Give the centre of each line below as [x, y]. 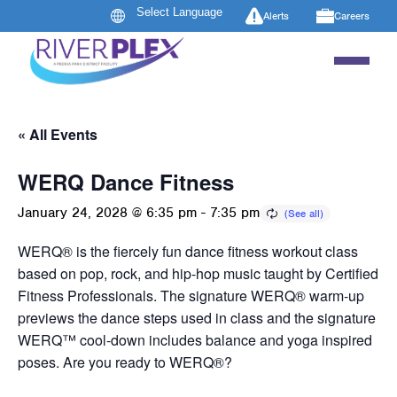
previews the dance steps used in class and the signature [197, 318]
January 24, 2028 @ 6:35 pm [107, 213]
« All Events [58, 135]
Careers [352, 16]
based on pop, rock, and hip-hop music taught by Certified [198, 274]
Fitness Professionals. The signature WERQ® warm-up [191, 296]
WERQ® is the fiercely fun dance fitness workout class [188, 252]
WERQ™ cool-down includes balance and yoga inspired [195, 340]
